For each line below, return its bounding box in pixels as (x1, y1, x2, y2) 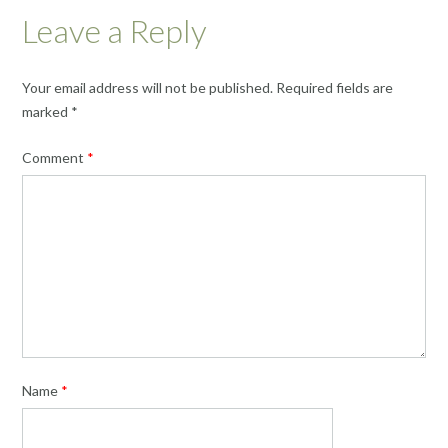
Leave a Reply (22, 10, 207, 50)
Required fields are (276, 79, 393, 97)
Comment (22, 148, 87, 166)
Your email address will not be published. (22, 79, 273, 97)
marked (22, 103, 71, 121)
